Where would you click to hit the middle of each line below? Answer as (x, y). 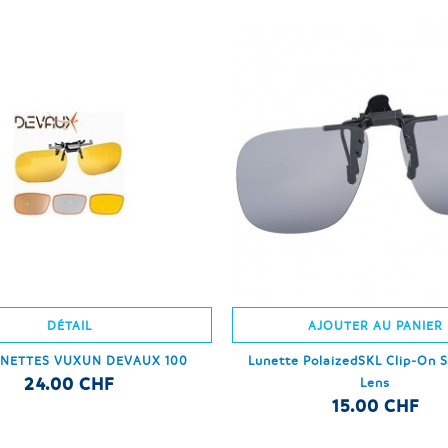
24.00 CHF (69, 383)
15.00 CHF (375, 405)
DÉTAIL (69, 324)
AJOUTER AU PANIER (375, 324)
